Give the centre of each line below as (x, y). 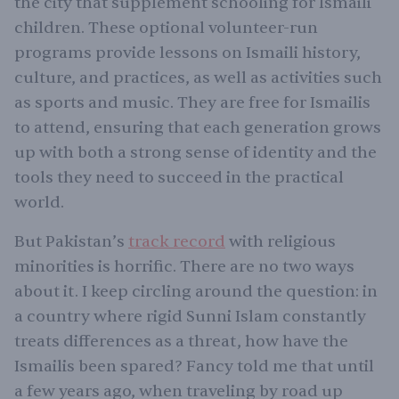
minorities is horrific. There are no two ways (184, 266)
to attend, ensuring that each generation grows (198, 127)
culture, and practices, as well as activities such (198, 77)
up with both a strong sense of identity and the (195, 152)
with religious (281, 241)
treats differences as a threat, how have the (181, 341)
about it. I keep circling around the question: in (196, 291)
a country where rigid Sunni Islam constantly (190, 316)
